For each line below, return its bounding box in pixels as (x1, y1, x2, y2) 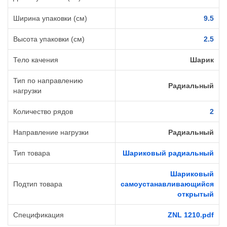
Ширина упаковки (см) (13, 14, 87, 23)
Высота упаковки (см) (13, 35, 85, 44)
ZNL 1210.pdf (168, 211, 214, 219)
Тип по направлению (13, 77, 83, 85)
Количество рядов (13, 107, 73, 116)
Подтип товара (13, 180, 62, 188)
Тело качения (13, 56, 58, 64)
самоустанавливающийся (121, 180, 214, 188)
